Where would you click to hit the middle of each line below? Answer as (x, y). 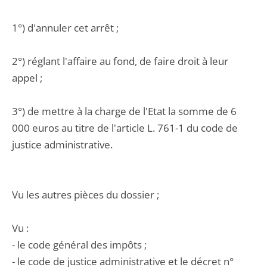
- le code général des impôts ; (79, 245)
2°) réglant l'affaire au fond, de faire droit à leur (120, 61)
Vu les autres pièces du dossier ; (86, 195)
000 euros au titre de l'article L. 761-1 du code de (125, 128)
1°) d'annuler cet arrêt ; (65, 28)
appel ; (27, 78)
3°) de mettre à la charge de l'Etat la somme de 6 (124, 111)
